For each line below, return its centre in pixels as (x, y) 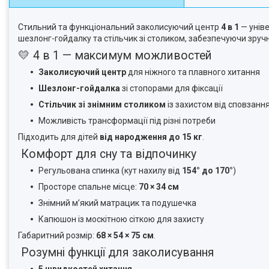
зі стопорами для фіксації (171, 88)
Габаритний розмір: (57, 235)
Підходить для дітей (59, 137)
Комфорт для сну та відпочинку (107, 154)
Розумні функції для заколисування (116, 252)
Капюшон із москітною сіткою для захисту (121, 219)
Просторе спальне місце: (89, 187)
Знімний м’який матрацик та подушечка (117, 203)
